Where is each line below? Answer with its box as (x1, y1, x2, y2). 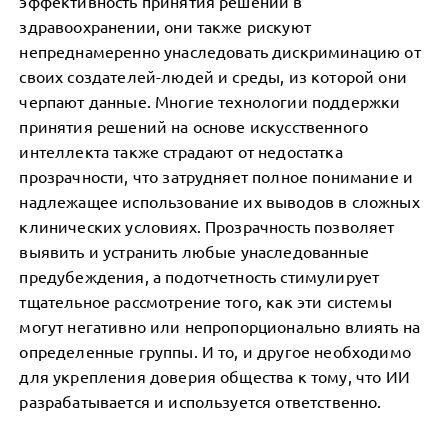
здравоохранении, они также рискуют (19, 16, 311, 36)
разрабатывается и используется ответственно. (19, 391, 382, 411)
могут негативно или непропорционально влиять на (19, 316, 420, 336)
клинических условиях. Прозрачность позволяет (19, 216, 395, 236)
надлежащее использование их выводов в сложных (19, 191, 420, 211)
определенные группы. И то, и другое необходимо (19, 341, 411, 361)
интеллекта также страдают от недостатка (19, 141, 343, 161)
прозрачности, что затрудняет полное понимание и (19, 166, 413, 186)
